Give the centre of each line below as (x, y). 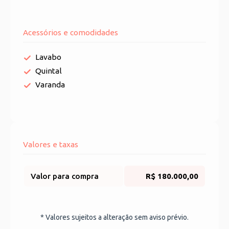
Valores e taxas (51, 145)
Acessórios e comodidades (71, 33)
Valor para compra (64, 176)
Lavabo (48, 57)
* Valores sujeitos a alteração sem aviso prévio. (114, 217)
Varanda (50, 85)
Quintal (49, 71)
